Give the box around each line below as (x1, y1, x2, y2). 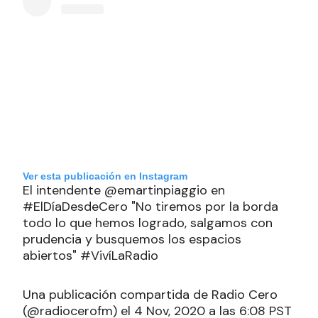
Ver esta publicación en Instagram (23, 170, 187, 182)
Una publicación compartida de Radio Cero (23, 286, 278, 304)
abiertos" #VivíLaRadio (23, 247, 158, 265)
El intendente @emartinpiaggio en (23, 182, 225, 199)
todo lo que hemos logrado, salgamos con (23, 214, 273, 232)
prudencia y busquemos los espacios (23, 231, 241, 248)
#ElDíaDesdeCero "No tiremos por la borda (23, 198, 278, 216)
